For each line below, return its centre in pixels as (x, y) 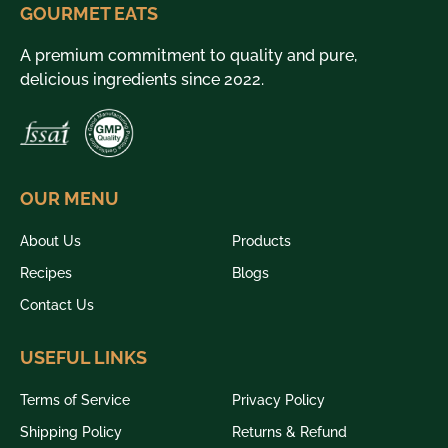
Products (261, 240)
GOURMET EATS (89, 13)
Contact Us (57, 304)
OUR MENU (69, 198)
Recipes (46, 272)
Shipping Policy (71, 431)
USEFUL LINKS (83, 357)
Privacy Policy (278, 399)
